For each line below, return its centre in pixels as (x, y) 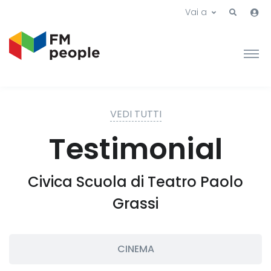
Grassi (135, 203)
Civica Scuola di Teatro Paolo (135, 181)
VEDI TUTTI (135, 114)
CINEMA (135, 249)
